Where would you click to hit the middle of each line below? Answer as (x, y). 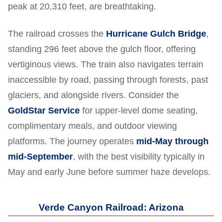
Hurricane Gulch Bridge (156, 33)
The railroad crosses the (57, 33)
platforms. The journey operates (72, 141)
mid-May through (172, 141)
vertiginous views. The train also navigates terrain (106, 64)
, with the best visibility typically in (139, 156)
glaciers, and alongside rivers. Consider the (93, 95)
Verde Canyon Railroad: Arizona (111, 207)
